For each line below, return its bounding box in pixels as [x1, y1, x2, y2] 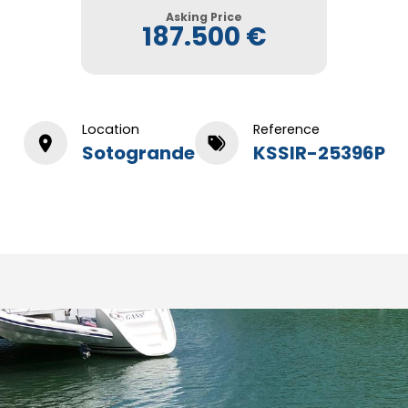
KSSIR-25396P [252, 139, 385, 166]
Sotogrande [81, 139, 195, 166]
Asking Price [166, 8, 242, 25]
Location [81, 119, 139, 138]
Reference [252, 119, 320, 138]
